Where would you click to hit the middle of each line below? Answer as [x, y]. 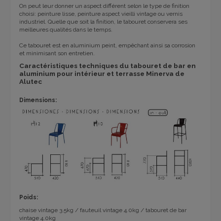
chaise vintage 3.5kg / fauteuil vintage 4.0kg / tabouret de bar [103, 210]
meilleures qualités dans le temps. [66, 29]
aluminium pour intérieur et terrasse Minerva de [102, 74]
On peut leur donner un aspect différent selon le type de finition [104, 6]
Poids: [29, 198]
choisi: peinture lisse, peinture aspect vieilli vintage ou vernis [101, 14]
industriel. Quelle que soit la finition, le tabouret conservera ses [103, 21]
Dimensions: [38, 100]
